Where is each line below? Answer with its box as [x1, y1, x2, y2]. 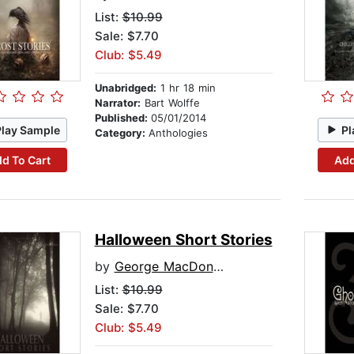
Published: [94, 111, 151, 125]
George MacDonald [114, 258, 213, 275]
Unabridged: [94, 81, 156, 95]
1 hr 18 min [156, 81, 216, 95]
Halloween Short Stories [94, 231, 273, 250]
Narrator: [94, 96, 141, 110]
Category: [94, 126, 149, 140]
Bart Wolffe [140, 96, 200, 110]
